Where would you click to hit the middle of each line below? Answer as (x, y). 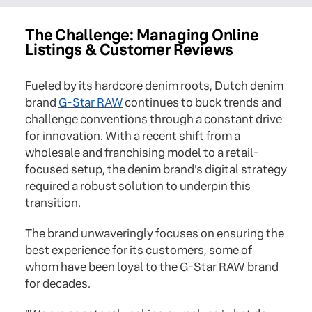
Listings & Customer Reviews (130, 50)
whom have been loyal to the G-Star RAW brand (152, 267)
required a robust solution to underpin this (138, 187)
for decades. (58, 284)
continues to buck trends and (202, 103)
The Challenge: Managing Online (142, 36)
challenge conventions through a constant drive (154, 120)
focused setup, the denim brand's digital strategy (156, 170)
